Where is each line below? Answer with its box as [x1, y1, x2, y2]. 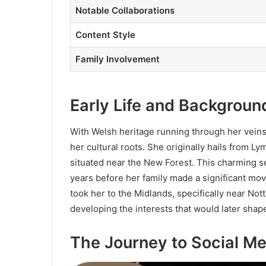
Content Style [75, 29, 135, 40]
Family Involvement [75, 53, 160, 65]
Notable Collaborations [75, 5, 175, 16]
